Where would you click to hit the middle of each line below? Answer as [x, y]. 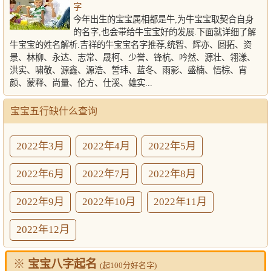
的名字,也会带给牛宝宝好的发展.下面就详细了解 [165, 32]
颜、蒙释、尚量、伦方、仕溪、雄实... [81, 83]
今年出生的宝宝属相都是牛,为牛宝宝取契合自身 [163, 19]
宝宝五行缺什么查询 [54, 111]
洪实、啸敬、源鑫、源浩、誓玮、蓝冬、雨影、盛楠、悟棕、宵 [128, 70]
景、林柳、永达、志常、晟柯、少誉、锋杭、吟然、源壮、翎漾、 [132, 57]
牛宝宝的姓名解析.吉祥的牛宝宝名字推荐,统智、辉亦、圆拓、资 [131, 45]
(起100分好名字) [128, 265]
